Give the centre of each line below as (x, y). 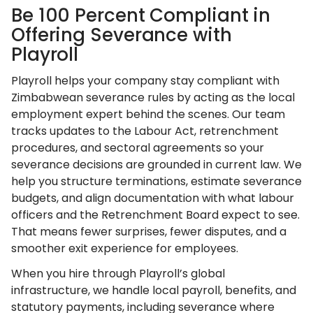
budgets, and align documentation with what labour (153, 198)
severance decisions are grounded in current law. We (156, 165)
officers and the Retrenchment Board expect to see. (155, 215)
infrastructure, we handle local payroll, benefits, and (154, 290)
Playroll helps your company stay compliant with (145, 81)
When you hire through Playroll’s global (118, 274)
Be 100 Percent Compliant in (141, 15)
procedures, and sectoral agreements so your (138, 148)
